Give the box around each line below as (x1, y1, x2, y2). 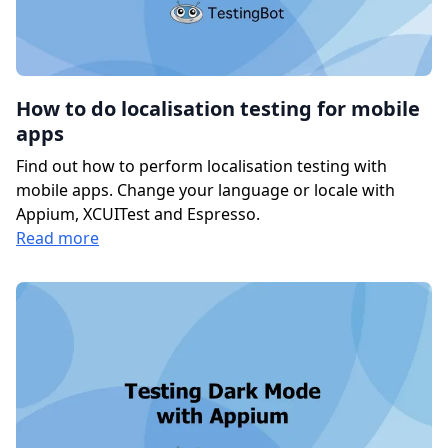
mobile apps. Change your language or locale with (16, 178, 395, 201)
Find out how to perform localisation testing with (16, 154, 387, 177)
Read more (16, 226, 99, 249)
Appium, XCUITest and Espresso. (16, 202, 260, 225)
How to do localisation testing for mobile (16, 94, 420, 122)
